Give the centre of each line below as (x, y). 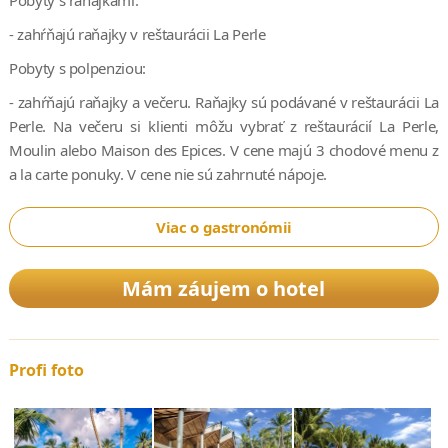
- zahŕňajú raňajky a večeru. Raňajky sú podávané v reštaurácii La (224, 102)
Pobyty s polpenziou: (77, 68)
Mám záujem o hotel (224, 289)
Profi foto (46, 370)
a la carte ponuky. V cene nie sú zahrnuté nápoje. (167, 174)
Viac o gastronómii (224, 227)
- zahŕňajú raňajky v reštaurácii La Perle (137, 34)
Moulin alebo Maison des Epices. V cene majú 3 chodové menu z (224, 150)
